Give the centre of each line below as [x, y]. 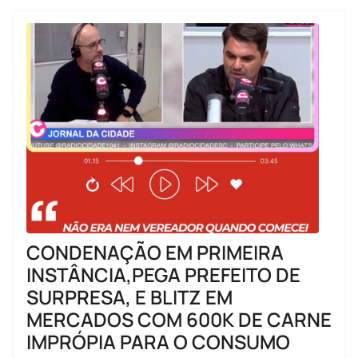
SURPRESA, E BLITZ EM [129, 296]
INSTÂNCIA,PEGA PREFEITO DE [163, 274]
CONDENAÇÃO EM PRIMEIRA [155, 252]
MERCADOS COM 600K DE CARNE [179, 319]
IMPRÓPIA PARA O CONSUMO [158, 341]
